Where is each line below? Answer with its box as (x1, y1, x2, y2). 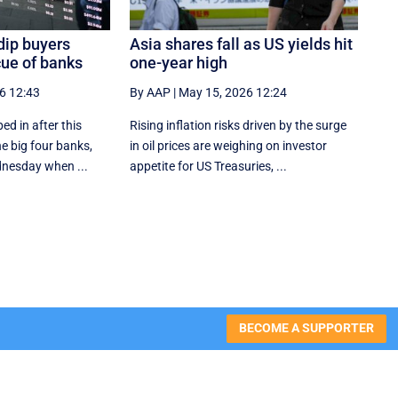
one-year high (130, 52, 228, 72)
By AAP (130, 84, 171, 99)
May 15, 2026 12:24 (179, 84, 288, 99)
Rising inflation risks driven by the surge (130, 117, 347, 132)
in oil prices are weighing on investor (130, 138, 328, 153)
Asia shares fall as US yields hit (130, 34, 354, 53)
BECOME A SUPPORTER (238, 321, 374, 336)
